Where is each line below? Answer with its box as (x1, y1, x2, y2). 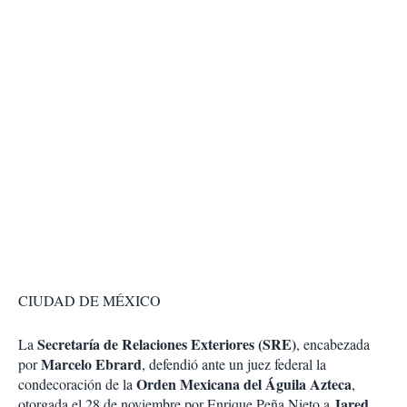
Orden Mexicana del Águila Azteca (136, 373, 352, 395)
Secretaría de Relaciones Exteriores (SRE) (34, 333, 296, 355)
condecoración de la (18, 374, 136, 394)
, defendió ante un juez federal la (142, 354, 326, 374)
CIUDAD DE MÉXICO (18, 291, 161, 311)
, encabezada (296, 334, 370, 354)
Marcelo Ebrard (41, 353, 142, 375)
